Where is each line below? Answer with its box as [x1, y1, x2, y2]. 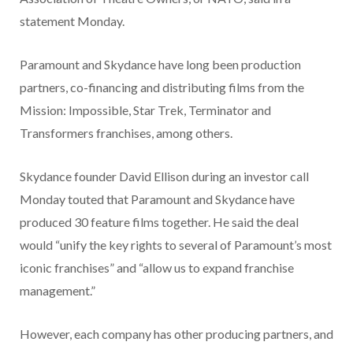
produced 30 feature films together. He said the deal [20, 214, 299, 229]
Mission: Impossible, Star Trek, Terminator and [20, 102, 271, 117]
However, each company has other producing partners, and [20, 325, 333, 341]
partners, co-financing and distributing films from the [20, 79, 304, 95]
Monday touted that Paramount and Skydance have [20, 191, 295, 206]
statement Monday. [20, 13, 124, 28]
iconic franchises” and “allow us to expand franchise [20, 259, 294, 275]
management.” [20, 282, 95, 298]
